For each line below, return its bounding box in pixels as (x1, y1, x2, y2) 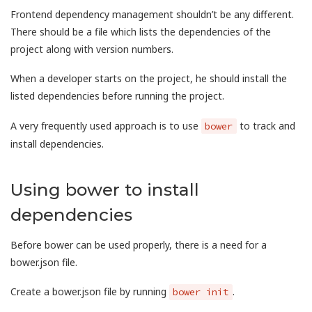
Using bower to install (10, 178, 199, 200)
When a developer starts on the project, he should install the (10, 72, 287, 85)
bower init (173, 286, 229, 299)
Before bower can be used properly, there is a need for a (10, 237, 267, 251)
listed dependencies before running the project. (10, 89, 224, 102)
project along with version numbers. (10, 42, 173, 56)
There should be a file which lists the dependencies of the (10, 24, 271, 38)
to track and (236, 118, 295, 132)
